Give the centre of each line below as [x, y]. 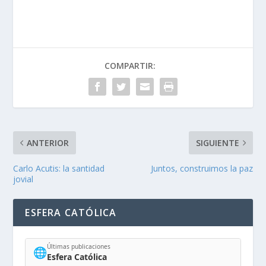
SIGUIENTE [217, 142]
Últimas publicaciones [79, 247]
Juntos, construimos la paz [202, 168]
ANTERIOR [48, 142]
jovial [23, 179]
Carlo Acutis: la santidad [59, 168]
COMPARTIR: [130, 65]
